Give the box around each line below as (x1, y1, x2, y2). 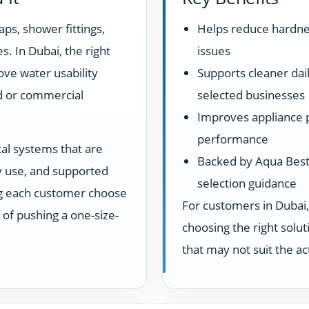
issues (197, 43, 230, 59)
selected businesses (197, 87, 305, 103)
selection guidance (197, 175, 297, 191)
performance (197, 131, 268, 147)
